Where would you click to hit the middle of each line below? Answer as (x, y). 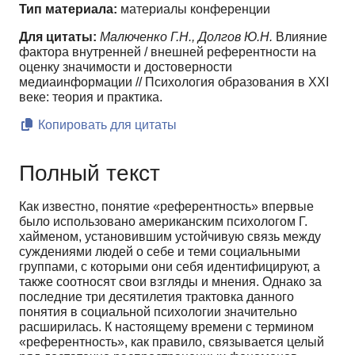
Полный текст (90, 173)
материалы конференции (194, 10)
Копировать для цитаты (106, 125)
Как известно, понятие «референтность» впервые (166, 206)
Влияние (300, 37)
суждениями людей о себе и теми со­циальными (160, 251)
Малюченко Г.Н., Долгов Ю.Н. (186, 37)
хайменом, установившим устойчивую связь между (170, 236)
